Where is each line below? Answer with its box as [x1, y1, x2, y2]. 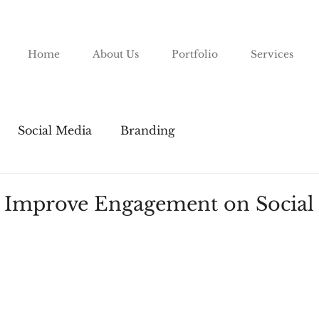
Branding [120, 123, 175, 137]
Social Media [18, 123, 92, 137]
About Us [93, 48, 139, 61]
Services [251, 48, 293, 61]
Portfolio [172, 48, 218, 61]
